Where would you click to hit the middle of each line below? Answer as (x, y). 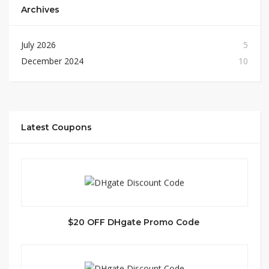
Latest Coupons (56, 127)
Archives (40, 10)
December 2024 (52, 61)
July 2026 (38, 45)
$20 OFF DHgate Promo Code (134, 222)
